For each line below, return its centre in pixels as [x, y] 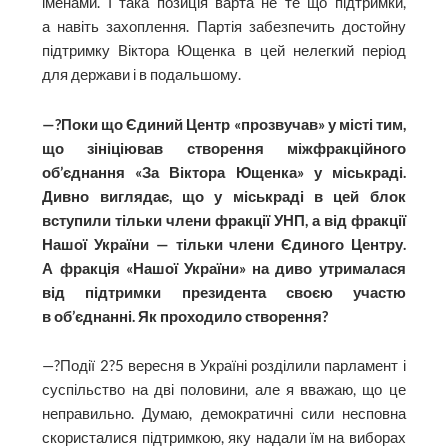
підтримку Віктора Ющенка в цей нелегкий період [224, 51]
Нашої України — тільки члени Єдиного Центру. [224, 244]
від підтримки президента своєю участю [224, 292]
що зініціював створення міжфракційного [224, 148]
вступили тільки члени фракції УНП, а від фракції [224, 220]
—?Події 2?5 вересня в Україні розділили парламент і [224, 366]
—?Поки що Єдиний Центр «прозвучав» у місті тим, [224, 124]
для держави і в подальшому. [142, 75]
